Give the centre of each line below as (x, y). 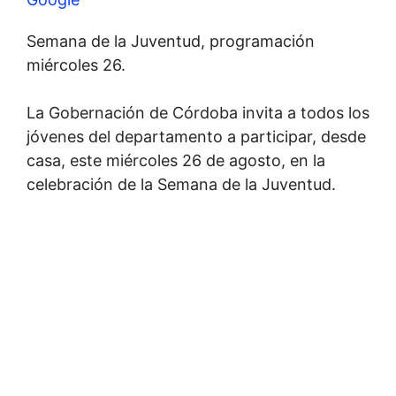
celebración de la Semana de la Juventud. (181, 184)
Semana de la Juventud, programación (171, 41)
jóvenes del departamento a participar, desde (196, 137)
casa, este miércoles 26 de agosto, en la (176, 160)
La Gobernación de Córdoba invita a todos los (198, 113)
